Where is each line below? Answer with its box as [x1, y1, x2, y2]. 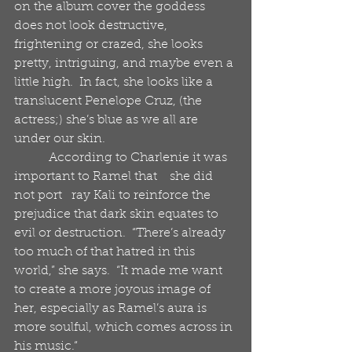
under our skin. [14, 133, 105, 145]
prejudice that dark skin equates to [14, 208, 222, 221]
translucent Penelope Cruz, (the [14, 95, 205, 108]
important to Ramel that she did [14, 170, 216, 183]
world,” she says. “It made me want [14, 265, 225, 277]
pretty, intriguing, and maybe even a [14, 57, 236, 70]
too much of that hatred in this [14, 246, 198, 258]
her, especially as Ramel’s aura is [14, 302, 210, 315]
